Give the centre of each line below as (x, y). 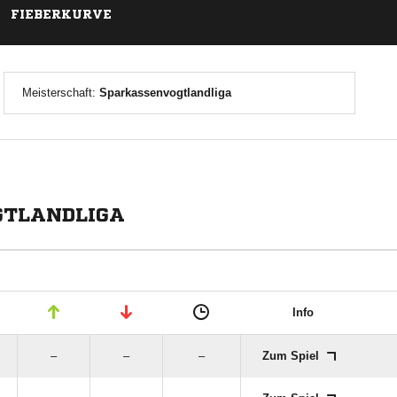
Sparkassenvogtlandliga (165, 93)
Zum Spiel (292, 356)
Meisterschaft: (60, 93)
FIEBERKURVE (61, 14)
